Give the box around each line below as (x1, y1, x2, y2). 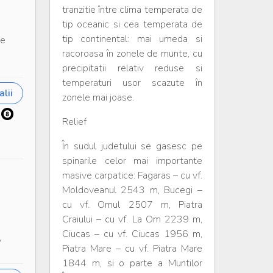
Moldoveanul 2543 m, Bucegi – (62, 183, 202, 197)
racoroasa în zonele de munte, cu (62, 47, 202, 60)
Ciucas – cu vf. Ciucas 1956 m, (62, 227, 202, 241)
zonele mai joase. (62, 91, 134, 104)
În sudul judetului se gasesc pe (62, 140, 202, 153)
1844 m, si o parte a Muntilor (62, 257, 202, 270)
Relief (62, 115, 87, 129)
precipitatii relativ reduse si (62, 62, 202, 75)
